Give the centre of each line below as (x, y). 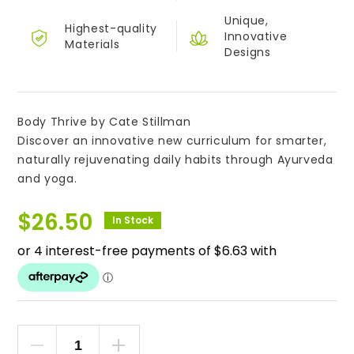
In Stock (133, 220)
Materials (92, 45)
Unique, (247, 21)
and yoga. (47, 179)
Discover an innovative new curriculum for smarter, (172, 141)
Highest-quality (111, 29)
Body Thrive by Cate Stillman (104, 122)
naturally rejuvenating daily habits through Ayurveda (175, 160)
